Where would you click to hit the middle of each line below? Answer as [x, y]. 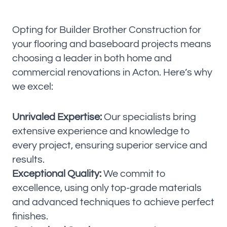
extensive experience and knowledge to [101, 131]
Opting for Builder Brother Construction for [107, 30]
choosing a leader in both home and [92, 58]
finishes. [30, 216]
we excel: [33, 86]
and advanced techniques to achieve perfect [113, 202]
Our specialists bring [149, 117]
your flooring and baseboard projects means [112, 44]
